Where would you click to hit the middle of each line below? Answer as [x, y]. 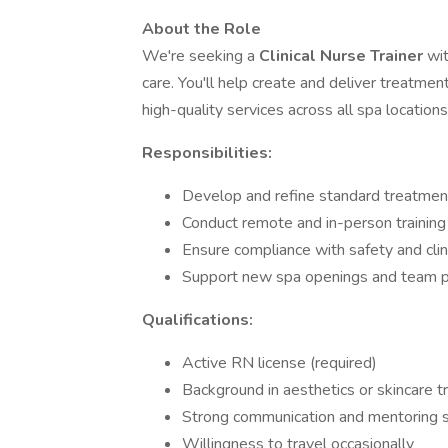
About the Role [201, 29]
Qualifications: [197, 320]
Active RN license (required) [279, 363]
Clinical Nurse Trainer [343, 56]
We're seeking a [200, 56]
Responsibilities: [207, 153]
